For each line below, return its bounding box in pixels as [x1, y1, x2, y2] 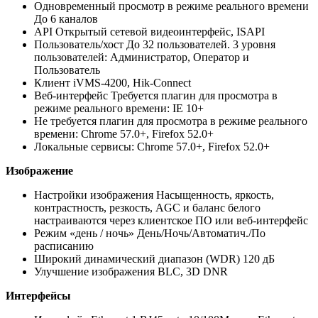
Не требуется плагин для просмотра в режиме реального [34, 115, 307, 128]
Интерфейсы [6, 290, 71, 302]
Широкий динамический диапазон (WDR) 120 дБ [34, 253, 275, 265]
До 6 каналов [34, 13, 98, 26]
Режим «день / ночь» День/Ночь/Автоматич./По [34, 227, 265, 240]
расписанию [34, 240, 94, 253]
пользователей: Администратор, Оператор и [34, 51, 249, 64]
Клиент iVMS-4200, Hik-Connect [34, 77, 191, 89]
